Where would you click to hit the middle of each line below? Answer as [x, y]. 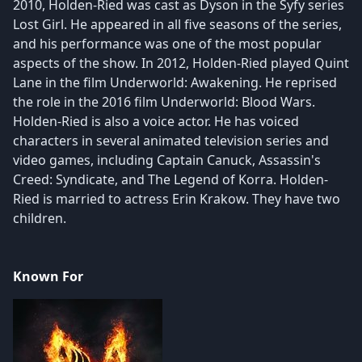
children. [40, 219]
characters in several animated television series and [171, 141]
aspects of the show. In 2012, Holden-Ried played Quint [181, 63]
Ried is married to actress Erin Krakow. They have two [177, 199]
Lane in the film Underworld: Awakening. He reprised [175, 83]
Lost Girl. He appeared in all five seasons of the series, [177, 25]
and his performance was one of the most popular [167, 44]
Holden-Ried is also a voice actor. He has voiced [156, 122]
